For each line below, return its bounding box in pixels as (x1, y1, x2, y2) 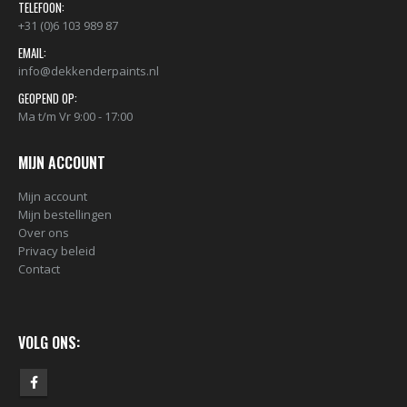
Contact (18, 261, 60, 278)
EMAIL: (18, 44, 46, 63)
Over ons (18, 224, 69, 242)
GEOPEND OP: (18, 89, 77, 108)
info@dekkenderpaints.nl (18, 63, 159, 80)
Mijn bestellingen (18, 206, 112, 223)
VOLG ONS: (18, 332, 80, 354)
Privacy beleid (18, 243, 95, 260)
